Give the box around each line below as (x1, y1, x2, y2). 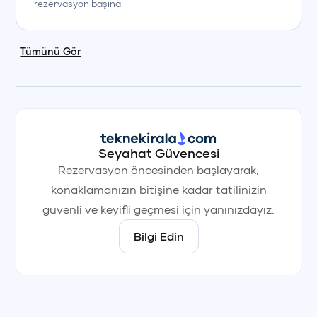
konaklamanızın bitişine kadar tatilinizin (50, 183, 267, 196)
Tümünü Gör (20, 45, 81, 57)
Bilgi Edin (133, 229, 184, 243)
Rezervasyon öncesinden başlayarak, (58, 163, 259, 176)
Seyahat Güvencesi (98, 145, 219, 161)
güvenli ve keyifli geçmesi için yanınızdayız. (42, 202, 275, 216)
